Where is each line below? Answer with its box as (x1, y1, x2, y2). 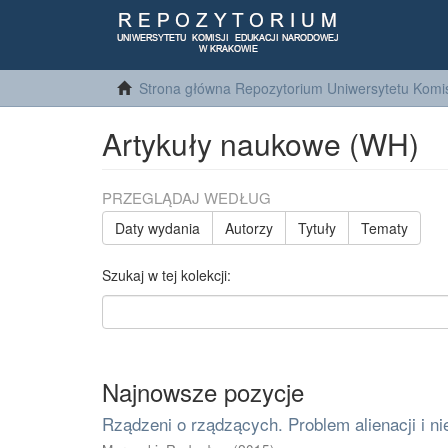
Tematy (361, 218, 408, 238)
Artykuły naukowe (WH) (102, 122, 419, 165)
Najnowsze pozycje (102, 374, 304, 409)
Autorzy (225, 218, 273, 238)
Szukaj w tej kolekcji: (102, 265, 231, 285)
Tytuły (298, 218, 336, 238)
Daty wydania (115, 218, 200, 238)
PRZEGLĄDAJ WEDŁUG (102, 187, 271, 208)
